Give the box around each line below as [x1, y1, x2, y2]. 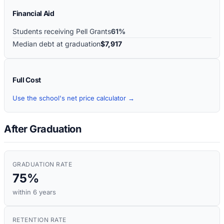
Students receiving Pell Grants [12, 26, 111, 35]
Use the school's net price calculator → [12, 93, 134, 102]
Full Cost [12, 75, 41, 84]
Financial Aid [12, 8, 54, 17]
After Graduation [4, 123, 81, 135]
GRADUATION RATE [12, 160, 72, 168]
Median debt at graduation [12, 39, 100, 48]
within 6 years [12, 188, 56, 196]
